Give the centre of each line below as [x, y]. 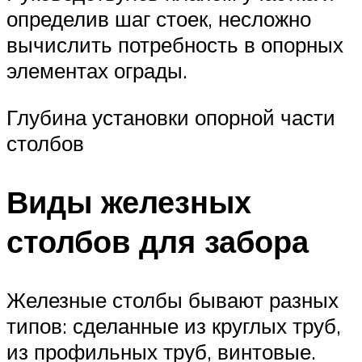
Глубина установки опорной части [171, 117]
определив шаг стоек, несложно [159, 19]
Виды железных [129, 201]
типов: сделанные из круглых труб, [174, 325]
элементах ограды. [97, 71]
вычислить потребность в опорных [175, 45]
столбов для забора [158, 241]
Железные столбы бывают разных [173, 299]
